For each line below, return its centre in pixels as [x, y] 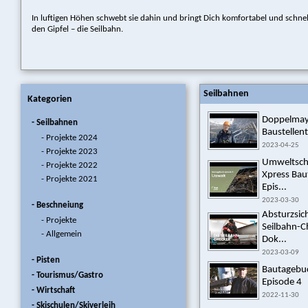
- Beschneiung [57, 205]
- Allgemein [62, 234]
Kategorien [50, 99]
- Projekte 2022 [69, 165]
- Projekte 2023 [69, 152]
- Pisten [46, 260]
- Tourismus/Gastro [67, 275]
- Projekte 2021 [69, 179]
